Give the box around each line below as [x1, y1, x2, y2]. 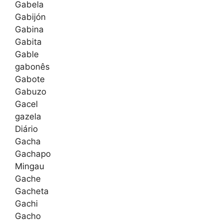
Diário [15, 124, 38, 134]
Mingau [15, 161, 44, 172]
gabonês [15, 62, 50, 72]
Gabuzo [15, 87, 46, 97]
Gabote [15, 74, 45, 85]
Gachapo [15, 149, 51, 159]
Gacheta [15, 186, 49, 197]
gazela [15, 111, 41, 122]
